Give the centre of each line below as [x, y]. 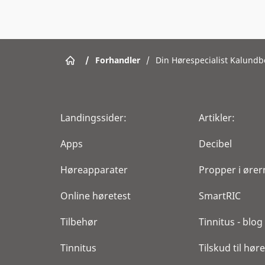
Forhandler [118, 60]
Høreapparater [94, 170]
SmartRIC [220, 196]
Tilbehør [79, 222]
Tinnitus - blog [231, 222]
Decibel [215, 144]
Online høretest [96, 196]
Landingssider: [93, 118]
